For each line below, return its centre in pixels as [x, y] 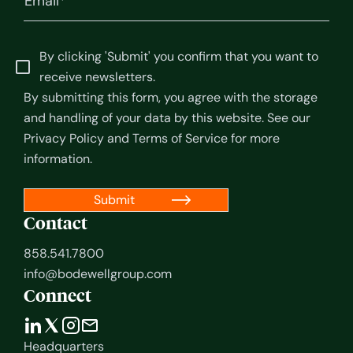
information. [58, 158]
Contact [56, 223]
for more [254, 138]
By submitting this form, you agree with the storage [171, 97]
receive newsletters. [97, 76]
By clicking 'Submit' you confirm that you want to [179, 56]
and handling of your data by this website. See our [167, 117]
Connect [58, 295]
